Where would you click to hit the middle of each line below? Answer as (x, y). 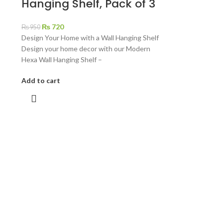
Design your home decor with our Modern (86, 49)
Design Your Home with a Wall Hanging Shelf (90, 38)
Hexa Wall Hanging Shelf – (61, 60)
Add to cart (41, 81)
